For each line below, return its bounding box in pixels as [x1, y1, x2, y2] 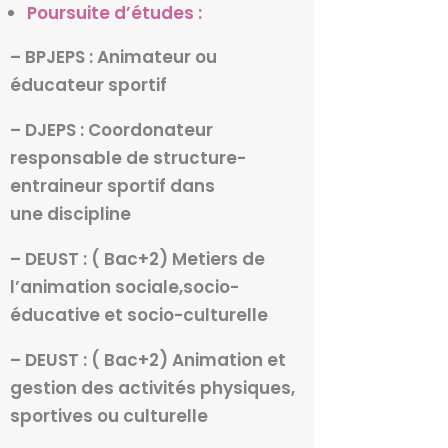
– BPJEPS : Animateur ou [9, 45, 217, 70]
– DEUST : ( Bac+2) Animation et [9, 348, 286, 373]
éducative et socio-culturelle [9, 303, 268, 328]
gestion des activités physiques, [9, 376, 295, 401]
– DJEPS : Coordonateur [9, 118, 213, 143]
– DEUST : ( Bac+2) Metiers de [9, 247, 265, 272]
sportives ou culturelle [9, 404, 208, 429]
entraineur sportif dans [9, 174, 215, 199]
